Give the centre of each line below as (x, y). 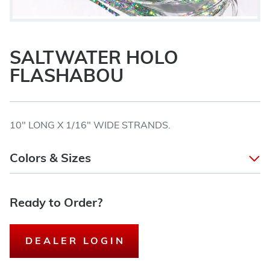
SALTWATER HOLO (94, 59)
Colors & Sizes (50, 159)
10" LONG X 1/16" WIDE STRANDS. (90, 126)
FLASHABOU (67, 77)
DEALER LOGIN (75, 242)
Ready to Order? (56, 204)
